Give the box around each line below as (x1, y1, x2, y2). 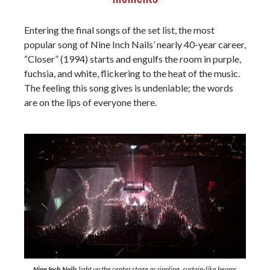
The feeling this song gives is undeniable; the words (24, 81, 233, 93)
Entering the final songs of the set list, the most (24, 24, 215, 36)
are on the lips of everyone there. (24, 96, 157, 108)
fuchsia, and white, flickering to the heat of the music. (24, 67, 240, 79)
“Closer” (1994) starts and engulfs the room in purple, (24, 52, 241, 64)
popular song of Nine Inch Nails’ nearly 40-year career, (24, 38, 246, 50)
